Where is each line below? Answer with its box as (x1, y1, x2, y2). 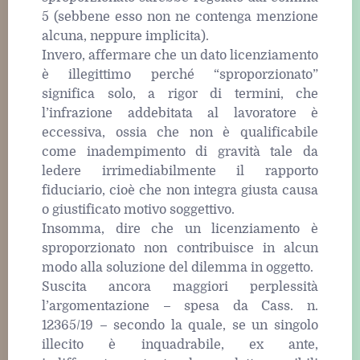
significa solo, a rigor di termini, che (42, 87, 318, 102)
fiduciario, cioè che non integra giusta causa (42, 183, 318, 198)
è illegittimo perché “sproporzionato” (42, 67, 318, 83)
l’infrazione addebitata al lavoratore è (42, 106, 318, 121)
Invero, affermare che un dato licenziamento (42, 48, 318, 63)
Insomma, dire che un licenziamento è (42, 222, 318, 237)
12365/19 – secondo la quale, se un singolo (42, 318, 318, 333)
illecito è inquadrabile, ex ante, (42, 337, 318, 353)
